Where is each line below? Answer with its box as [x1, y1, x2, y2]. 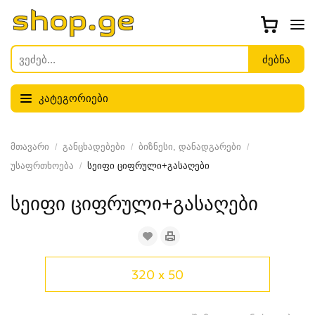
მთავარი [11, 141, 49, 153]
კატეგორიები [39, 91, 108, 105]
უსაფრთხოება [11, 160, 74, 172]
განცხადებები [63, 141, 125, 153]
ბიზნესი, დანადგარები [139, 141, 241, 153]
